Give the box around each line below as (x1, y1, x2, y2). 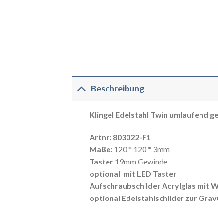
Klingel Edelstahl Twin (89, 109, 168, 119)
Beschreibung (91, 83, 145, 94)
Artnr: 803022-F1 (89, 132, 151, 142)
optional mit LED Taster (89, 168, 177, 178)
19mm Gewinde (114, 156, 167, 166)
